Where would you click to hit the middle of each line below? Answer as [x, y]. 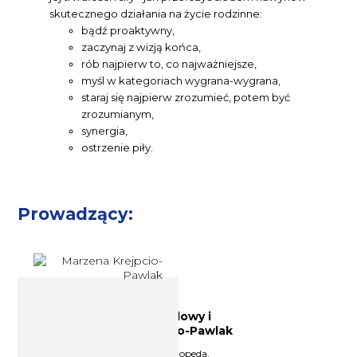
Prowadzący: [76, 214]
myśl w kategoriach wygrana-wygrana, [181, 80]
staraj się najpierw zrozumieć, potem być [186, 97]
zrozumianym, [118, 114]
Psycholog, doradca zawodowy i [115, 317]
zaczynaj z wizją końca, [141, 47]
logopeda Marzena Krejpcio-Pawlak [126, 331]
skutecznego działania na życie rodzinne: [156, 13]
